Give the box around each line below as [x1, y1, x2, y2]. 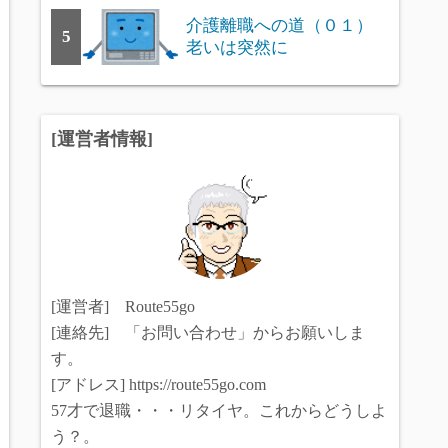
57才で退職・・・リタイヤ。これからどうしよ [51, 402, 387, 420]
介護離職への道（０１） [186, 16, 373, 36]
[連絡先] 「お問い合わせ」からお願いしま [51, 324, 365, 342]
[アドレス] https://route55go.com [51, 376, 266, 394]
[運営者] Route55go [51, 298, 195, 316]
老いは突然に [186, 38, 288, 58]
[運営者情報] [51, 129, 153, 150]
